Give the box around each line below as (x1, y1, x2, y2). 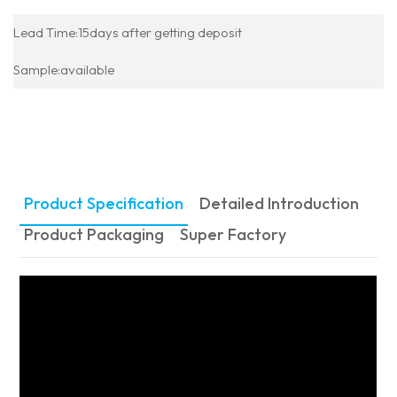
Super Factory (180, 223, 287, 245)
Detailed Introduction (199, 192, 360, 214)
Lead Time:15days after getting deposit (13, 23, 242, 41)
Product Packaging (24, 223, 165, 245)
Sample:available (13, 60, 114, 78)
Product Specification (24, 192, 184, 214)
